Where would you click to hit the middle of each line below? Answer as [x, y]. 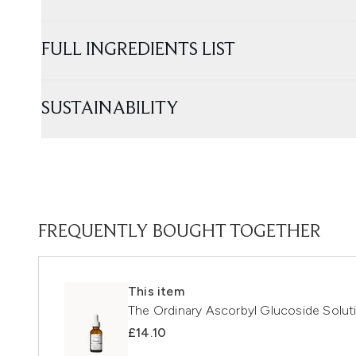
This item [156, 291]
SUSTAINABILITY [110, 108]
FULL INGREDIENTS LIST [138, 50]
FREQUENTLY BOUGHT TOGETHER [180, 232]
